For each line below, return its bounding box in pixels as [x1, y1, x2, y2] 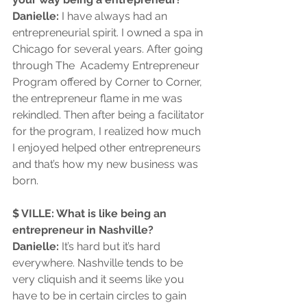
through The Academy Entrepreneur [12, 59, 202, 73]
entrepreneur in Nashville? [12, 223, 153, 237]
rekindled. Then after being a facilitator [12, 108, 207, 122]
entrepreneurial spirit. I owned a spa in [12, 26, 206, 40]
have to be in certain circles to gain [12, 289, 189, 303]
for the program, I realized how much [12, 125, 204, 138]
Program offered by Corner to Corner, [12, 75, 205, 89]
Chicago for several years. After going [12, 42, 206, 56]
